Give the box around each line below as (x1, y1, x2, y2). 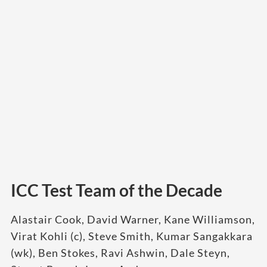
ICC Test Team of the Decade (11, 180, 222, 201)
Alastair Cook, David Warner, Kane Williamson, (11, 213, 255, 226)
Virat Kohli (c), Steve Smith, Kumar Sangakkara (11, 229, 253, 243)
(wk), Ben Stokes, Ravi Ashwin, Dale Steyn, (11, 246, 230, 260)
